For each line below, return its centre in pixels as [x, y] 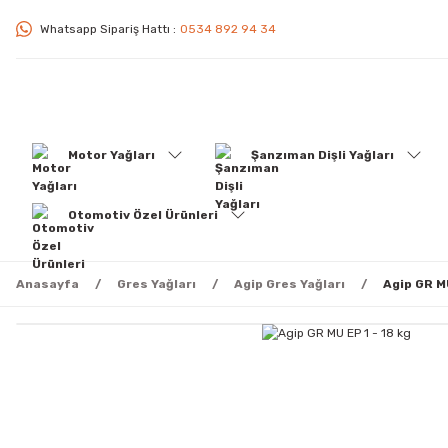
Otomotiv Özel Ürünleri [143, 215]
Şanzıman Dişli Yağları [322, 155]
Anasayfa [47, 284]
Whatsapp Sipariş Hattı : [108, 29]
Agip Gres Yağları [289, 284]
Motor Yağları [111, 155]
